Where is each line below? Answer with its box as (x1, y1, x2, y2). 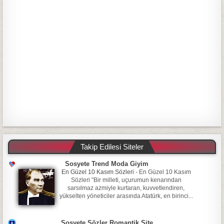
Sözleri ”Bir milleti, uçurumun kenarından (70, 176, 181, 184)
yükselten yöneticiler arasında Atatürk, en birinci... (59, 192, 193, 200)
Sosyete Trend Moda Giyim (65, 160, 149, 168)
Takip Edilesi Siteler (80, 142, 143, 151)
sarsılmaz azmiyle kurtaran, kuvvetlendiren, (67, 184, 185, 192)
